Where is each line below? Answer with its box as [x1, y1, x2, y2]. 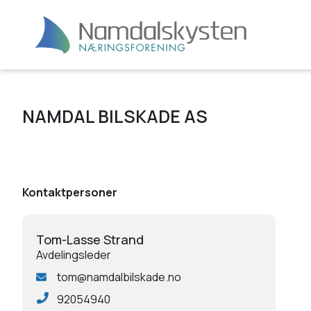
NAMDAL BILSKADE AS [22, 104, 208, 128]
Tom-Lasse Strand [36, 231, 144, 248]
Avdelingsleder [36, 246, 111, 262]
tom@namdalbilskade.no [57, 269, 181, 285]
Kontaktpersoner [22, 185, 117, 200]
